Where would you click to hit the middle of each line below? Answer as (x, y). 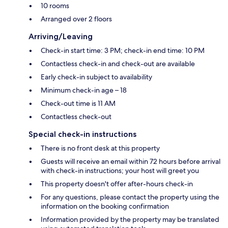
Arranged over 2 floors (76, 19)
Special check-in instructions (82, 134)
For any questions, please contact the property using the (130, 197)
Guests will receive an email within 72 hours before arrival (131, 162)
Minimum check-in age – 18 (84, 90)
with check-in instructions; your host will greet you (120, 171)
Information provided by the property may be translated (130, 220)
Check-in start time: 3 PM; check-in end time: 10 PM (123, 51)
